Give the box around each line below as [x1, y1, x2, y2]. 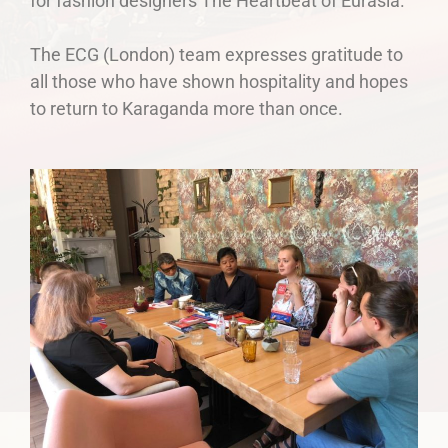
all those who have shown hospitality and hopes [30, 70, 408, 92]
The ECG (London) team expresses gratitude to [30, 43, 403, 65]
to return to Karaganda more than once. [30, 97, 343, 119]
